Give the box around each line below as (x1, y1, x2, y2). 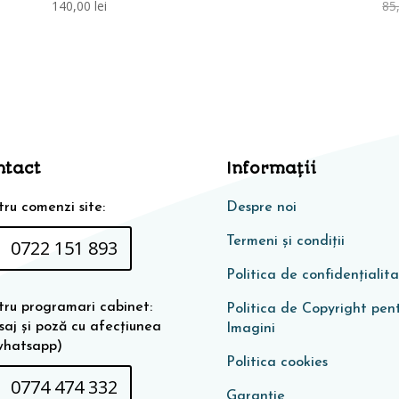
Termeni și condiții (225, 234, 345, 249)
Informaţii (225, 159, 316, 178)
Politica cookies (225, 355, 328, 370)
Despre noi (225, 200, 297, 216)
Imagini (225, 322, 275, 337)
